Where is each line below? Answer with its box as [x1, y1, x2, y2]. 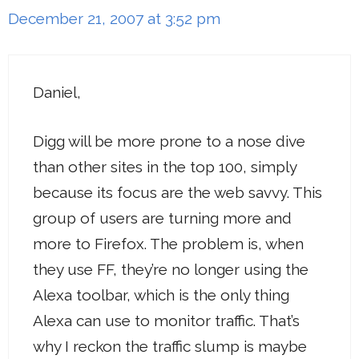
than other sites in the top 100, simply [33, 157, 296, 175]
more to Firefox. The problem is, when [33, 234, 304, 252]
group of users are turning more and [33, 208, 292, 227]
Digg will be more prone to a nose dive [33, 131, 305, 150]
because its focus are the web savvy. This [33, 183, 322, 201]
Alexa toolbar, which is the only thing [33, 285, 289, 304]
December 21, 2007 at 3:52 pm [8, 9, 220, 27]
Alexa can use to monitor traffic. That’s [33, 311, 300, 329]
